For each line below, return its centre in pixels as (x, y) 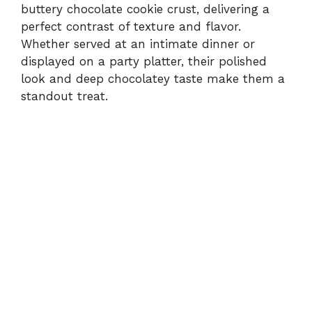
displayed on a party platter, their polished (144, 61)
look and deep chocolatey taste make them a (153, 78)
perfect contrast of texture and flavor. (131, 26)
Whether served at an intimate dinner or (138, 44)
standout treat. (64, 96)
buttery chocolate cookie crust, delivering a (145, 9)
